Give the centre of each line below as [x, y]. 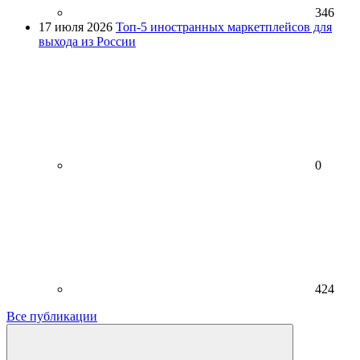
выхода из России [87, 42]
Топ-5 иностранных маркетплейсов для [224, 27]
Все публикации [52, 317]
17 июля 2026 [76, 27]
